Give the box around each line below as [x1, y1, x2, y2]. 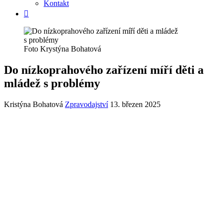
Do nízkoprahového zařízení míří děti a [4, 63, 204, 76]
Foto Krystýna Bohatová [24, 45, 101, 53]
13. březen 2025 [110, 100, 161, 109]
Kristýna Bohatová [4, 100, 63, 109]
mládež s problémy [4, 76, 100, 90]
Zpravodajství [65, 100, 108, 109]
